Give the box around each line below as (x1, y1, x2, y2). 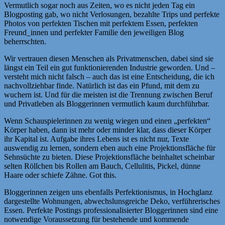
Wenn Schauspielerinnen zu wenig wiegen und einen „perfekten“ (4, 116, 210, 125)
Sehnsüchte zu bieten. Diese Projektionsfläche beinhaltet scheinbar (4, 152, 214, 161)
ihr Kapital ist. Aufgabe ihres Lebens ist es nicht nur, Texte (4, 134, 189, 143)
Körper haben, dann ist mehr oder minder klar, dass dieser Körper (4, 125, 211, 134)
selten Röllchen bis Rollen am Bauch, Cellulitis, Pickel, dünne (4, 161, 200, 170)
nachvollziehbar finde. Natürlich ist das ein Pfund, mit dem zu (4, 81, 199, 90)
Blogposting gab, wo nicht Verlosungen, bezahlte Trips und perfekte (4, 10, 219, 19)
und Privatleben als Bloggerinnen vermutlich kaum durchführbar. (4, 99, 209, 108)
